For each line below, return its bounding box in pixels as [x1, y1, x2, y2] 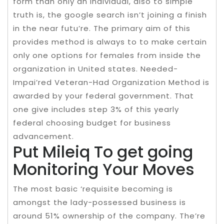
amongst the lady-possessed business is [13, 197, 186, 207]
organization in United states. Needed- [13, 63, 178, 74]
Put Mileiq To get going [13, 140, 193, 163]
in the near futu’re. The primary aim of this [13, 23, 190, 33]
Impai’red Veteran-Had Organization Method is [13, 77, 209, 87]
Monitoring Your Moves [13, 158, 194, 180]
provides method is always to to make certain [13, 36, 207, 47]
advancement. [13, 131, 74, 141]
